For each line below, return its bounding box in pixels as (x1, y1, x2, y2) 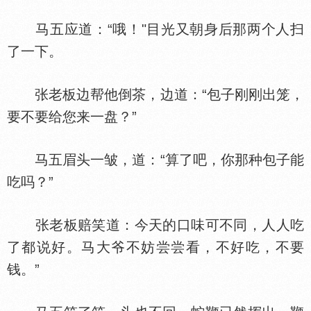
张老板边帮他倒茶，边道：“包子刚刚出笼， (7, 87, 304, 102)
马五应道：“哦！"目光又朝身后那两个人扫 (7, 22, 304, 37)
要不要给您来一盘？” (7, 109, 137, 124)
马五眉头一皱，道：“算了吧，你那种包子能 (7, 152, 304, 167)
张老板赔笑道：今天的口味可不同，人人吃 (7, 217, 304, 233)
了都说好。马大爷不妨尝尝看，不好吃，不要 (7, 239, 304, 255)
